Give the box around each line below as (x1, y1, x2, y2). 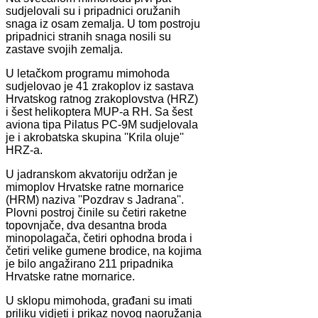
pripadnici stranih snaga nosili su (6, 30, 171, 43)
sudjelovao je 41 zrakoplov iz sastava (6, 79, 194, 92)
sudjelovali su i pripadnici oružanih (6, 4, 180, 17)
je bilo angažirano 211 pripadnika (6, 257, 173, 270)
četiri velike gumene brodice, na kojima (6, 244, 202, 257)
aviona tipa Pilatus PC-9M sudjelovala (6, 118, 198, 131)
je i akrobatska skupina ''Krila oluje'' (6, 131, 184, 143)
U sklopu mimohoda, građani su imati (6, 294, 192, 307)
